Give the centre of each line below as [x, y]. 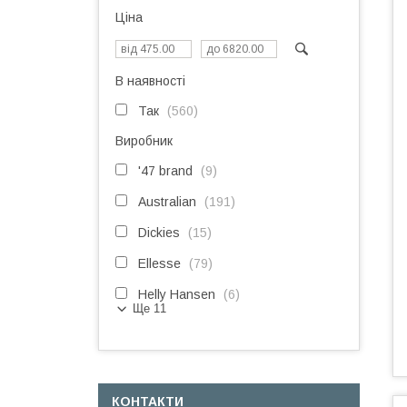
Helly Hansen [177, 294]
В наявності [150, 81]
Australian [167, 202]
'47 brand [165, 171]
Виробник [144, 141]
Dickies [159, 233]
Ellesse [159, 263]
